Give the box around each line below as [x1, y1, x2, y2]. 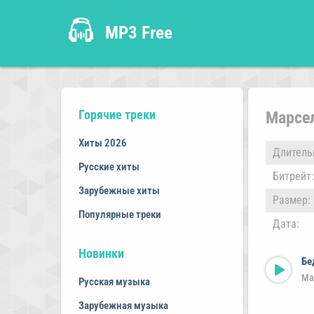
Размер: [273, 193, 310, 207]
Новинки [78, 246, 124, 261]
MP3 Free [105, 22, 172, 43]
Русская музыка [78, 275, 150, 288]
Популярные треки [78, 208, 161, 221]
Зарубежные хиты [78, 184, 160, 197]
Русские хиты [78, 161, 139, 173]
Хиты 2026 [78, 137, 127, 149]
